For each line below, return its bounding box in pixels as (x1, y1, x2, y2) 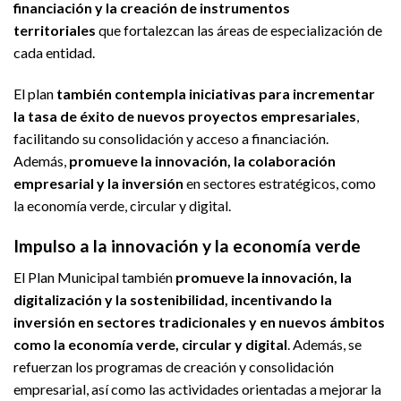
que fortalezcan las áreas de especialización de (96, 21, 382, 39)
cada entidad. (13, 44, 95, 62)
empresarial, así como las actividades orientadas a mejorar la (13, 380, 381, 397)
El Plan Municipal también (13, 268, 175, 286)
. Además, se (287, 335, 362, 353)
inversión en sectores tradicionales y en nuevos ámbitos (13, 312, 385, 330)
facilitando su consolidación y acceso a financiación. (13, 130, 328, 148)
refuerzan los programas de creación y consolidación (13, 357, 334, 375)
